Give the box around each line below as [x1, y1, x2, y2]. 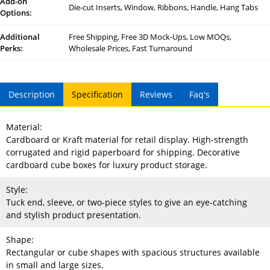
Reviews [140, 89, 172, 101]
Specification [72, 89, 123, 101]
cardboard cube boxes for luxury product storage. [6, 159, 207, 171]
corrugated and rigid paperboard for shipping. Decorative [6, 146, 240, 159]
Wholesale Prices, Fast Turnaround [68, 43, 192, 54]
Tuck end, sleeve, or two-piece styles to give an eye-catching [6, 196, 247, 209]
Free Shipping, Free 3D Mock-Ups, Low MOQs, [68, 31, 231, 43]
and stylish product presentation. [6, 209, 141, 221]
